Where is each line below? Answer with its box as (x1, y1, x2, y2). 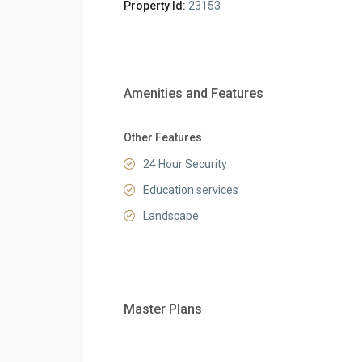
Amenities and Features (123, 86, 263, 101)
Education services (142, 183, 238, 196)
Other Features (123, 131, 202, 144)
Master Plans (123, 301, 202, 317)
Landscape (142, 209, 199, 222)
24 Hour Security (142, 158, 227, 170)
